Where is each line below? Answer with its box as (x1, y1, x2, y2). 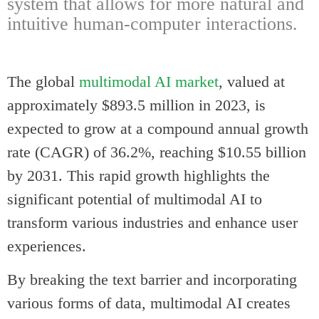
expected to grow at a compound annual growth (7, 119, 308, 137)
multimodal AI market (79, 72, 219, 90)
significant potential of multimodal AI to (7, 189, 262, 208)
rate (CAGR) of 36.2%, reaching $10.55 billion (7, 142, 306, 161)
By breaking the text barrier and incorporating (7, 271, 297, 289)
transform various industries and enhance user (7, 213, 298, 231)
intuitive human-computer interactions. (7, 13, 298, 34)
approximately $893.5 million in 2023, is (7, 95, 266, 114)
